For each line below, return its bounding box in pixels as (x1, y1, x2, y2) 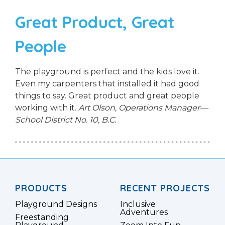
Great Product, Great (15, 12, 174, 33)
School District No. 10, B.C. (15, 115, 116, 125)
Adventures (120, 207, 168, 217)
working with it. (15, 103, 78, 113)
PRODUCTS (15, 182, 67, 194)
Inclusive (120, 199, 156, 209)
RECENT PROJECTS (120, 182, 210, 194)
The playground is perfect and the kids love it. (15, 67, 199, 77)
